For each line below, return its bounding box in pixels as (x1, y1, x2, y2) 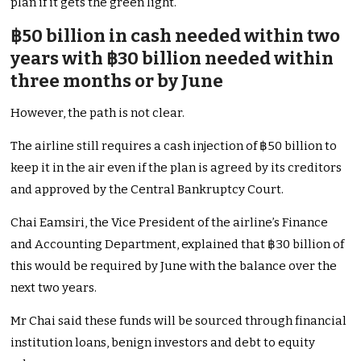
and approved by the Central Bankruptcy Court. (10, 182, 284, 197)
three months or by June (10, 70, 224, 93)
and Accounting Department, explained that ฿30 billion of (10, 237, 345, 252)
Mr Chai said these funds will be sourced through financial (10, 313, 347, 329)
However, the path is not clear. (10, 106, 185, 121)
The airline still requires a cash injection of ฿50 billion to (10, 139, 338, 154)
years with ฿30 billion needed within (10, 48, 334, 70)
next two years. (10, 280, 98, 296)
